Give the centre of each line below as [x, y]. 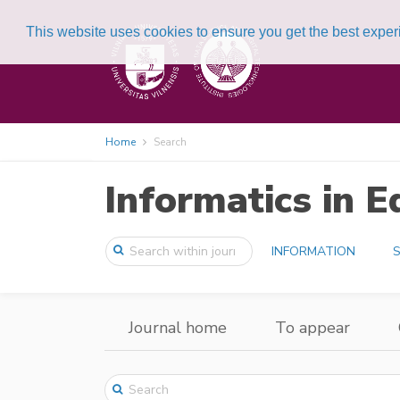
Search [170, 142]
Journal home [178, 328]
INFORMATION [314, 251]
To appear [312, 328]
